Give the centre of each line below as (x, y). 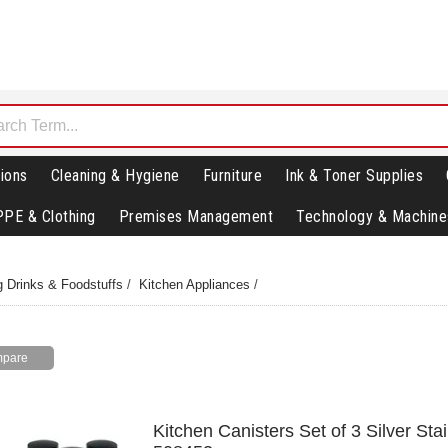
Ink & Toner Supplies (354, 176)
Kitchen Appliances (195, 285)
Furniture (232, 176)
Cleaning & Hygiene (115, 176)
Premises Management (195, 217)
